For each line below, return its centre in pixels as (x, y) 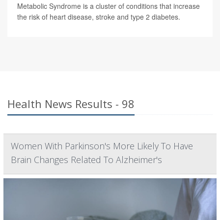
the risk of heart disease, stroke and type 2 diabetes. (99, 16)
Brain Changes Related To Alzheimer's (86, 159)
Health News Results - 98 (71, 103)
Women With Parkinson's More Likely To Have (102, 146)
